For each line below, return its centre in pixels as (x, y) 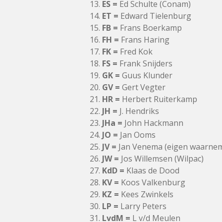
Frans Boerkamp (150, 28)
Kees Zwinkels (146, 194)
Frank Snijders (145, 63)
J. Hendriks (138, 111)
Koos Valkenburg (152, 182)
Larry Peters (142, 206)
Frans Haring (144, 40)
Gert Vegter (143, 87)
